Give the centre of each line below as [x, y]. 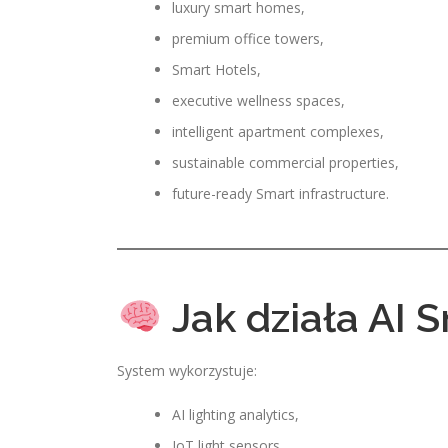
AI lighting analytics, [235, 414]
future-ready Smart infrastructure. [280, 193]
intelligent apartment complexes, [278, 131]
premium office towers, [248, 38]
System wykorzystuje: [187, 370]
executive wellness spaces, [258, 100]
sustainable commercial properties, [285, 162]
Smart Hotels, [216, 69]
